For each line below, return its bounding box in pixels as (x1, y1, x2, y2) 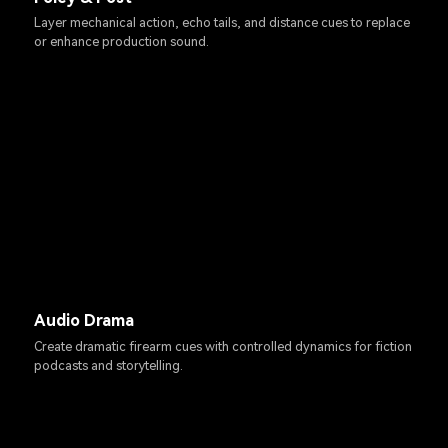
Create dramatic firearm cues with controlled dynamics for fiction (34, 338, 413, 354)
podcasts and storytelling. (34, 357, 184, 373)
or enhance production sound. (34, 34, 210, 50)
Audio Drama (34, 311, 135, 331)
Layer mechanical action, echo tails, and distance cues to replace (34, 15, 411, 31)
